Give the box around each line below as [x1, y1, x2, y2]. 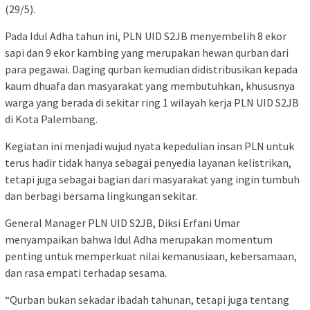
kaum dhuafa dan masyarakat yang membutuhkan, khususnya [5, 79, 295, 93]
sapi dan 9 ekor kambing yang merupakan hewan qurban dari [5, 46, 289, 60]
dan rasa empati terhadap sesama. [5, 266, 167, 280]
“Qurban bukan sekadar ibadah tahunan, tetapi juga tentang [5, 293, 289, 307]
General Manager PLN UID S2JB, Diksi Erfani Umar [5, 216, 240, 230]
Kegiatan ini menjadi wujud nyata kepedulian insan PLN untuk [5, 139, 294, 154]
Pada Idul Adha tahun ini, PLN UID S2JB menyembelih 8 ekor [5, 29, 286, 44]
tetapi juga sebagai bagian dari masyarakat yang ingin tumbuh [5, 172, 300, 187]
